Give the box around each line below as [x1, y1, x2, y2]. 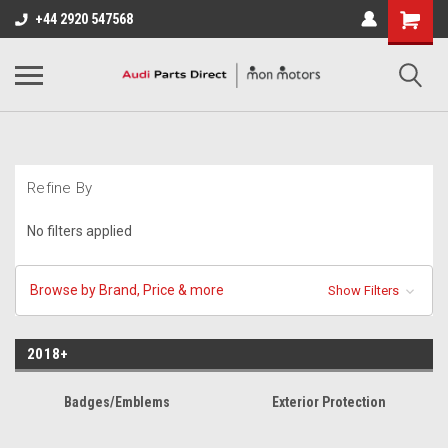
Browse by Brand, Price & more [30, 281, 224, 298]
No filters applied [27, 222, 132, 239]
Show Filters [327, 282, 402, 298]
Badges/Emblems [64, 393, 170, 410]
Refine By [27, 179, 93, 197]
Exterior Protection [271, 393, 386, 410]
